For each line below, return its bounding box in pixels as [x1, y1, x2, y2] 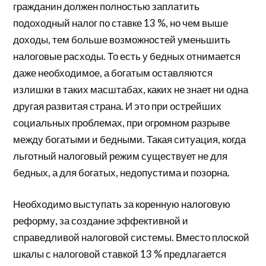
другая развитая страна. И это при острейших [13, 99, 222, 112]
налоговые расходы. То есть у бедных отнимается [13, 49, 241, 62]
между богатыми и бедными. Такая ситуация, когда [13, 132, 246, 145]
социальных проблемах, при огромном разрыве [13, 116, 230, 129]
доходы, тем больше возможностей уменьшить [13, 33, 231, 46]
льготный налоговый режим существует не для [13, 149, 228, 162]
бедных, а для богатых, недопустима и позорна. [13, 166, 230, 179]
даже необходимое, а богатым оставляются [13, 66, 213, 79]
